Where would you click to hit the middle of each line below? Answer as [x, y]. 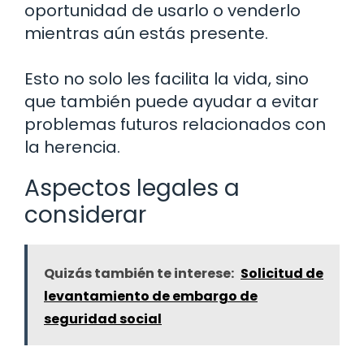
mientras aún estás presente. [146, 34]
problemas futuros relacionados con [175, 125]
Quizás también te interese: [139, 274]
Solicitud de [282, 274]
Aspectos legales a [132, 188]
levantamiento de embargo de [151, 297]
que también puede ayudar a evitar [171, 102]
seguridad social [103, 319]
